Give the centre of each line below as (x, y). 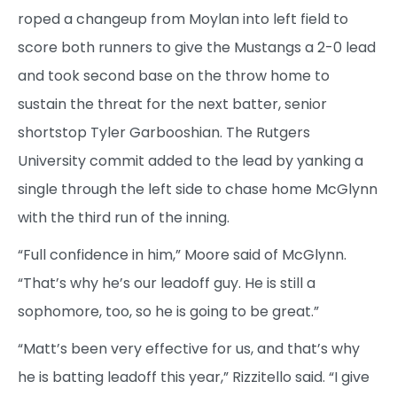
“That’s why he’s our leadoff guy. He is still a (167, 284)
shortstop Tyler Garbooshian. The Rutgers (164, 133)
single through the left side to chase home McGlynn (198, 190)
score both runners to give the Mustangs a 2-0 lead (197, 48)
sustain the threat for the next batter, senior (172, 105)
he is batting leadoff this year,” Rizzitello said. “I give (194, 378)
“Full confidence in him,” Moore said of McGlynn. (182, 255)
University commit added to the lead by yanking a (191, 161)
